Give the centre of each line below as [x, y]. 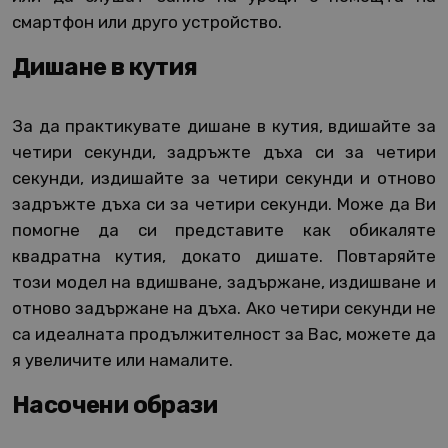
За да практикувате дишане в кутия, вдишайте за [224, 126]
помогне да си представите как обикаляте [224, 230]
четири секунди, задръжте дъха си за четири [224, 152]
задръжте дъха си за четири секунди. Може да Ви [224, 204]
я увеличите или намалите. [122, 360]
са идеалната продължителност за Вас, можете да [224, 334]
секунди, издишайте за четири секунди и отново [224, 178]
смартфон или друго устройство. [147, 22]
